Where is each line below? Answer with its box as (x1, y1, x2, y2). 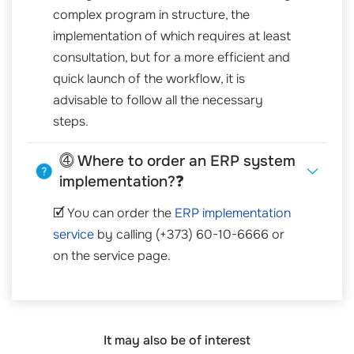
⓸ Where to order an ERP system (59, 151, 296, 171)
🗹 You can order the (53, 205, 175, 222)
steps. (53, 112, 88, 130)
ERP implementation (175, 205, 291, 222)
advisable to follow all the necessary (53, 91, 263, 108)
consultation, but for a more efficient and (53, 48, 290, 66)
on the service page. (53, 247, 171, 265)
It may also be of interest (104, 332, 250, 349)
